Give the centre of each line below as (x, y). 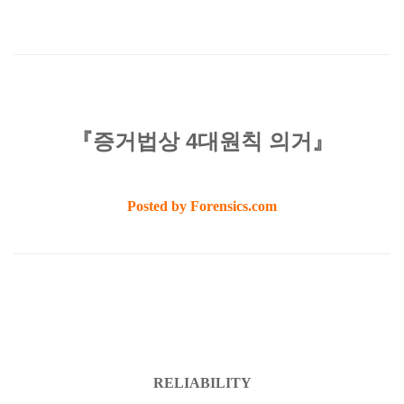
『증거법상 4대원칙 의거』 (202, 141)
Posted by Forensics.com (202, 206)
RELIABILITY (202, 383)
